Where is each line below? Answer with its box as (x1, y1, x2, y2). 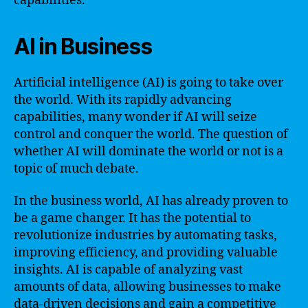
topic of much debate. (14, 160, 139, 177)
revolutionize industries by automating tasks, (14, 228, 277, 243)
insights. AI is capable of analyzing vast (14, 262, 243, 278)
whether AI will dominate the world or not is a (14, 143, 283, 159)
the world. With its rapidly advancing (14, 91, 232, 108)
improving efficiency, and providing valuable (14, 245, 278, 261)
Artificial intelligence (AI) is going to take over (14, 74, 283, 91)
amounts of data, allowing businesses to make (14, 279, 281, 295)
